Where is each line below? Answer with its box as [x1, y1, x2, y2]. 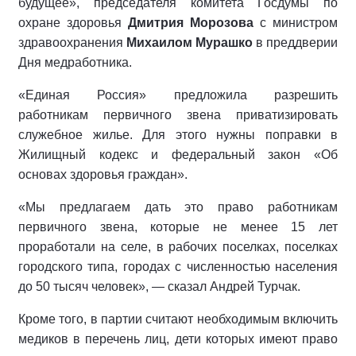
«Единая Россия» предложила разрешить [18, 88, 338, 103]
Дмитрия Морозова [128, 16, 253, 30]
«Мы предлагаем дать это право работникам [18, 200, 338, 215]
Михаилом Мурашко [126, 36, 253, 50]
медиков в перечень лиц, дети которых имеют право [18, 332, 338, 346]
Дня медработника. [18, 56, 132, 70]
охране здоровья [18, 16, 128, 30]
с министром [253, 16, 338, 30]
